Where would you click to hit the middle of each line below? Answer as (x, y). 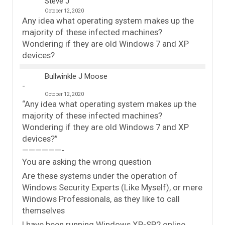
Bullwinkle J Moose (76, 76)
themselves (43, 210)
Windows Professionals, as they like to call (101, 199)
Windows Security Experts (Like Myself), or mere (112, 187)
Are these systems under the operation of (100, 176)
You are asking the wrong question (87, 161)
